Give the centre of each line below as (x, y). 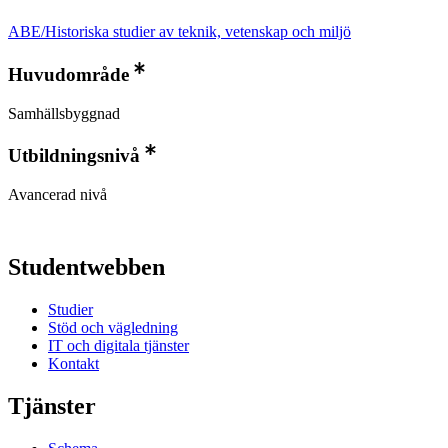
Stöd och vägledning (113, 327)
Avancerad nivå (57, 195)
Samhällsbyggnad (64, 113)
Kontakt (73, 363)
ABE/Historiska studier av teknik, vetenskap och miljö (179, 31)
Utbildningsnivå (74, 156)
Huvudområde (68, 74)
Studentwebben (86, 267)
